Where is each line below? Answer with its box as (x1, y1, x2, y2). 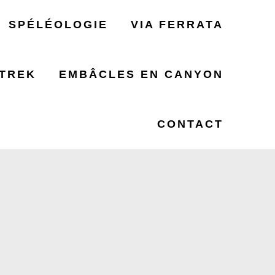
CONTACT (157, 118, 224, 130)
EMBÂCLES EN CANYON (59, 68, 224, 80)
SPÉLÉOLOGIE (8, 18, 108, 31)
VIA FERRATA (131, 18, 224, 31)
